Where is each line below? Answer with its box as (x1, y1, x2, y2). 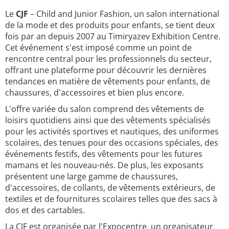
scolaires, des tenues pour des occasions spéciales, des (5, 137, 218, 148)
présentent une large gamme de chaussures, (5, 171, 178, 182)
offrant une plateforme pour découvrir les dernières (5, 64, 207, 76)
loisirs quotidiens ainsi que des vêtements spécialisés (5, 114, 211, 126)
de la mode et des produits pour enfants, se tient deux (5, 19, 215, 31)
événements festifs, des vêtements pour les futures (5, 148, 202, 159)
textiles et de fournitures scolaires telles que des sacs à (5, 193, 217, 204)
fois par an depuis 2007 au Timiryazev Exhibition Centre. (5, 31, 220, 42)
